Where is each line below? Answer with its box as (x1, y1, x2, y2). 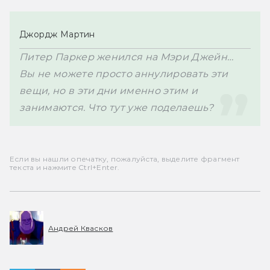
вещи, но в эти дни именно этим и (19, 85, 198, 97)
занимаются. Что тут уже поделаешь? (19, 102, 213, 114)
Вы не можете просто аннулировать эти (19, 68, 228, 80)
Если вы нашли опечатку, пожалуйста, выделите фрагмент (10, 154, 240, 164)
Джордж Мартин (19, 29, 95, 40)
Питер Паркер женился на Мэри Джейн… (19, 51, 234, 63)
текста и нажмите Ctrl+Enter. (10, 163, 120, 172)
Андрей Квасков (48, 223, 113, 233)
